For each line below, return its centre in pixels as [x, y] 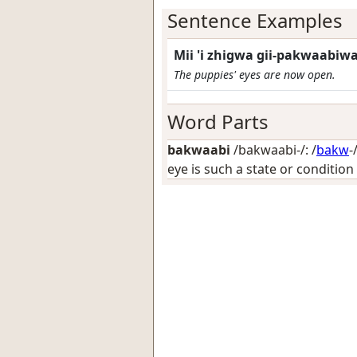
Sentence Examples [255, 20]
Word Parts [218, 122]
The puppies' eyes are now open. [255, 75]
